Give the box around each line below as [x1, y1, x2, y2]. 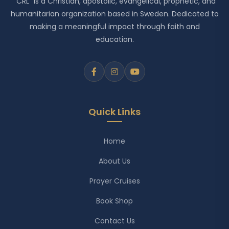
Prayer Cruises [89, 175, 140, 186]
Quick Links [88, 105, 141, 118]
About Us [99, 155, 130, 166]
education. [95, 34, 134, 44]
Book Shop [96, 195, 133, 206]
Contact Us [94, 215, 135, 226]
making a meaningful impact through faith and [29, 21, 200, 32]
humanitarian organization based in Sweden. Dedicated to [10, 8, 219, 19]
